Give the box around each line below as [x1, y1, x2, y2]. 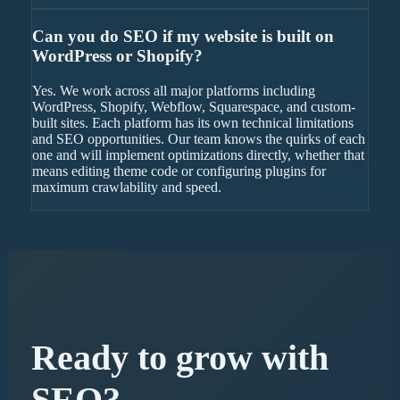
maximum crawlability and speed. [31, 179, 221, 195]
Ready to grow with [30, 337, 329, 378]
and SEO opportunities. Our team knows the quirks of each [31, 130, 365, 146]
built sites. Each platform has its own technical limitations [31, 114, 354, 130]
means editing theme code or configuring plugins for [31, 162, 326, 179]
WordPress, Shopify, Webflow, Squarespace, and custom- [31, 98, 355, 114]
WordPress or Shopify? [31, 46, 203, 66]
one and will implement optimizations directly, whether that [31, 146, 364, 162]
